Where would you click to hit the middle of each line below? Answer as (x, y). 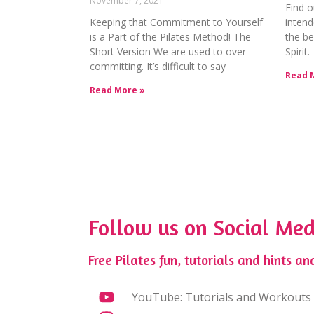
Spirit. (298, 52)
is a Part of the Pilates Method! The (170, 37)
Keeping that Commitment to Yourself (176, 22)
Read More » (117, 90)
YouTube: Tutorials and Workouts (221, 298)
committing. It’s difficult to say (158, 67)
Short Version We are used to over (168, 52)
